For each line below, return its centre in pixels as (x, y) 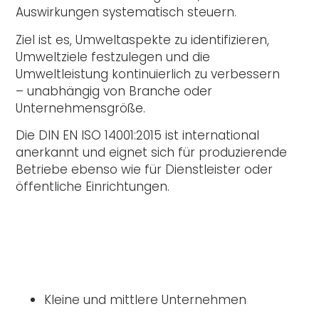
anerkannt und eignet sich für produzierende (152, 153)
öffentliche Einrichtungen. (93, 187)
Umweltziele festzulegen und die (113, 57)
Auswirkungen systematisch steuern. (126, 12)
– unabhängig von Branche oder (114, 91)
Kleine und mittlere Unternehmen (146, 300)
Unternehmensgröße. (81, 108)
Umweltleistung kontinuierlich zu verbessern (148, 74)
